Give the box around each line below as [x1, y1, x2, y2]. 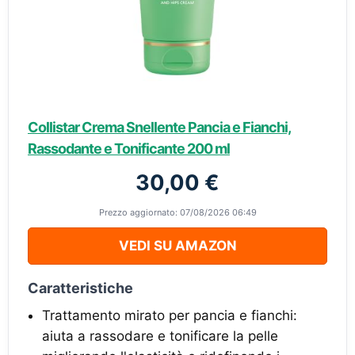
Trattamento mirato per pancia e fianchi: [42, 307, 297, 323]
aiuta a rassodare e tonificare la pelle [42, 328, 278, 344]
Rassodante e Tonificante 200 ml [28, 140, 230, 157]
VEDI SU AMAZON [118, 238, 237, 254]
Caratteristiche [28, 280, 133, 296]
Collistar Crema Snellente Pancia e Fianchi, [28, 119, 291, 136]
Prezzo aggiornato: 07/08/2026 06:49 [98, 207, 257, 218]
